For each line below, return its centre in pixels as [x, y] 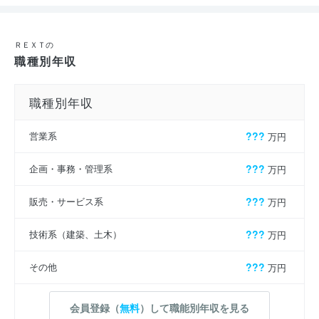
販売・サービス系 [66, 202]
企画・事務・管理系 [71, 169]
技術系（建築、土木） [75, 234]
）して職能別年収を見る [194, 307]
